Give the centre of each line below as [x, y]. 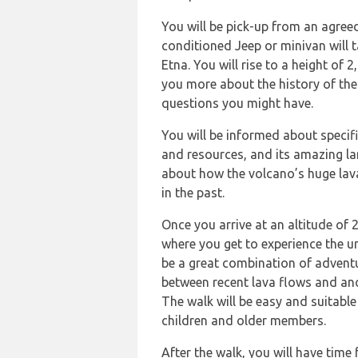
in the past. [193, 193]
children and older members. [244, 321]
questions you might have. [237, 103]
